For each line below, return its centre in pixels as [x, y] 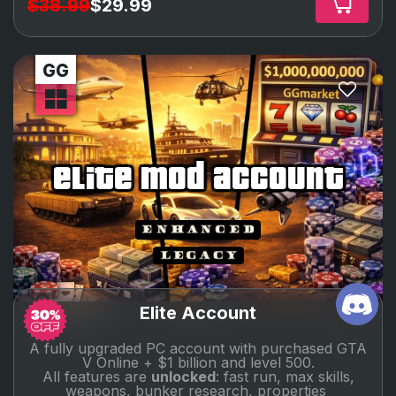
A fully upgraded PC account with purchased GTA [198, 348]
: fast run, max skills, [285, 376]
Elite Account [198, 312]
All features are [96, 376]
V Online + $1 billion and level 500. [198, 362]
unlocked [183, 376]
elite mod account [198, 177]
